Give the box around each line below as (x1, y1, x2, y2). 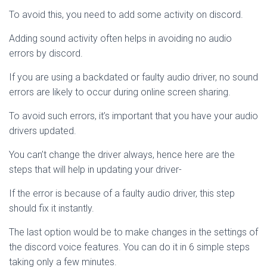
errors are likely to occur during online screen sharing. (9, 86, 231, 98)
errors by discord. (9, 48, 83, 59)
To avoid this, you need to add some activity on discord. (9, 9, 243, 20)
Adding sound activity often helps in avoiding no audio (9, 33, 232, 44)
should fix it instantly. (9, 203, 94, 214)
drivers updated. (9, 125, 76, 136)
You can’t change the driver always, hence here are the (9, 149, 235, 160)
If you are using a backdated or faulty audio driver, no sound (9, 72, 258, 83)
